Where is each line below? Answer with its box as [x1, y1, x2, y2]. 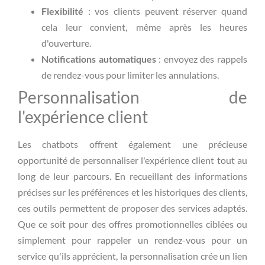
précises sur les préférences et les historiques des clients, [18, 186, 247, 198]
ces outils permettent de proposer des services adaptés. [18, 202, 247, 214]
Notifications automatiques [41, 53, 156, 64]
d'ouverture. [41, 37, 91, 49]
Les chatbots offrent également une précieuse [18, 138, 247, 150]
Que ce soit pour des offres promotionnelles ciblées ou [18, 218, 247, 230]
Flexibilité [41, 5, 83, 17]
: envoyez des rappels [156, 53, 248, 64]
